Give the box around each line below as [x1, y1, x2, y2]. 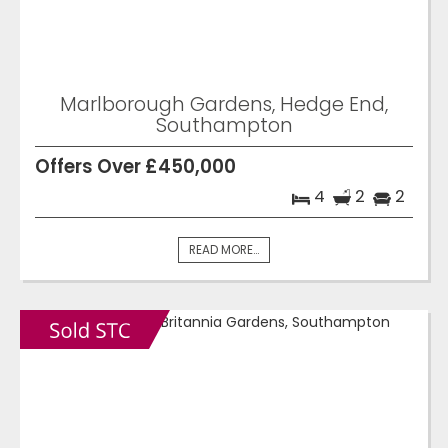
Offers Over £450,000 [35, 154, 236, 180]
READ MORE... [189, 242, 259, 259]
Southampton [155, 111, 293, 140]
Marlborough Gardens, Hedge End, [60, 90, 388, 119]
